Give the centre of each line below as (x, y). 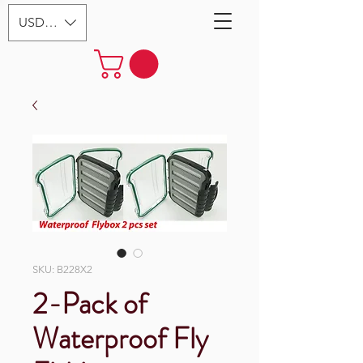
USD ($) (40, 22)
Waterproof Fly (120, 338)
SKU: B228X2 (62, 269)
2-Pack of (90, 303)
